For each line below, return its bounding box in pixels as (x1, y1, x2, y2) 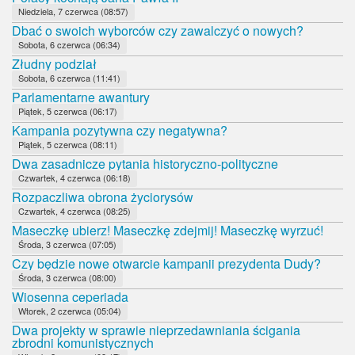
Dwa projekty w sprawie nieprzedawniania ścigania (12, 320, 300, 339)
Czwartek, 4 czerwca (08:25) (18, 204, 131, 217)
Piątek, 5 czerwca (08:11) (18, 137, 117, 151)
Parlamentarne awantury (12, 87, 150, 106)
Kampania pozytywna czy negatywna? (12, 120, 227, 139)
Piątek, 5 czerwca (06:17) (18, 104, 117, 117)
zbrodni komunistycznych (12, 333, 154, 352)
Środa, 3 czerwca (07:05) (18, 237, 116, 250)
